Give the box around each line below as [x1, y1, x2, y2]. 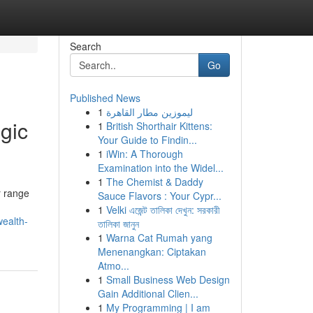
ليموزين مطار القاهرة [105, 105, 193, 119]
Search [69, 39, 101, 53]
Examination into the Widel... [97, 161, 224, 175]
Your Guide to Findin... [97, 133, 197, 147]
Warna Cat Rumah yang [105, 231, 212, 245]
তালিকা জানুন [97, 217, 139, 231]
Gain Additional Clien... [97, 286, 198, 300]
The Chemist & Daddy [105, 175, 203, 189]
